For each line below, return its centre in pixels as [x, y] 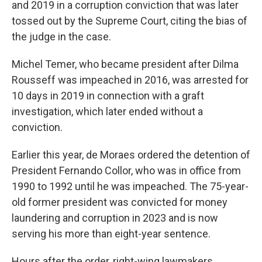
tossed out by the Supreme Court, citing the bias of [130, 21]
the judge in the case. [61, 37]
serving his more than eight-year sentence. [111, 234]
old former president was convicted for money [120, 202]
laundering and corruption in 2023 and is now [115, 218]
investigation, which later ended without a [107, 111]
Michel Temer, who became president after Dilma [125, 64]
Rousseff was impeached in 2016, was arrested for [130, 80]
